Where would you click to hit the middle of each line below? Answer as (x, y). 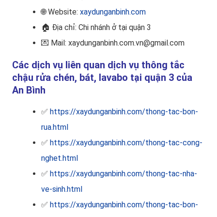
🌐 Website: (61, 12)
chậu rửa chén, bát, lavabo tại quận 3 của (102, 78)
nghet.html (60, 158)
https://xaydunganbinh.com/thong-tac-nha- (124, 174)
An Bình (29, 90)
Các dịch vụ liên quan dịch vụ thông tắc (98, 65)
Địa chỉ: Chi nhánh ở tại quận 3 (101, 28)
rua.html (55, 127)
